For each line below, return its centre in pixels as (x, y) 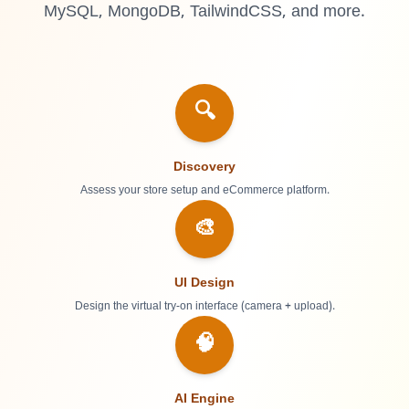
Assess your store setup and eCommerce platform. (204, 191)
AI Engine (204, 399)
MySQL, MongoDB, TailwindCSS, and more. (204, 12)
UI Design (204, 283)
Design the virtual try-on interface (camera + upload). (204, 307)
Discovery (204, 168)
